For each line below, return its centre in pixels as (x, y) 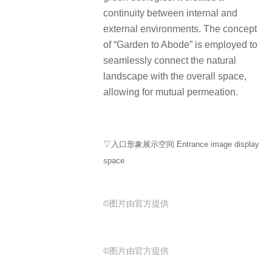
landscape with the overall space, (175, 76)
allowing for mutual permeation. (171, 92)
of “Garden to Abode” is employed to (180, 45)
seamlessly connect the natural (170, 61)
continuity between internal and (170, 13)
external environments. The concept (180, 29)
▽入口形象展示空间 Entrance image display (181, 144)
